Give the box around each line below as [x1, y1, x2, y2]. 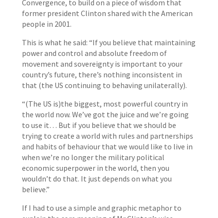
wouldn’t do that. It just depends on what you [21, 174, 172, 183]
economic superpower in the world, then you [21, 163, 169, 173]
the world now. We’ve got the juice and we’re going [21, 109, 189, 119]
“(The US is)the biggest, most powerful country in [21, 99, 188, 109]
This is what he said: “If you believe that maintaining [21, 37, 196, 47]
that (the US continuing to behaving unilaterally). [21, 80, 187, 90]
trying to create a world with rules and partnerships [21, 131, 193, 141]
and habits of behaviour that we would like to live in [21, 142, 193, 151]
